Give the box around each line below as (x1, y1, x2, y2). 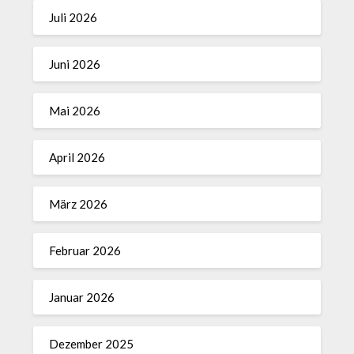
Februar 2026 (49, 243, 122, 258)
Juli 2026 (49, 10, 98, 24)
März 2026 (49, 197, 108, 211)
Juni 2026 (49, 57, 101, 71)
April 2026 (49, 150, 106, 164)
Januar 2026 (49, 290, 115, 304)
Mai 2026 (49, 104, 101, 118)
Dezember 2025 (49, 337, 134, 351)
